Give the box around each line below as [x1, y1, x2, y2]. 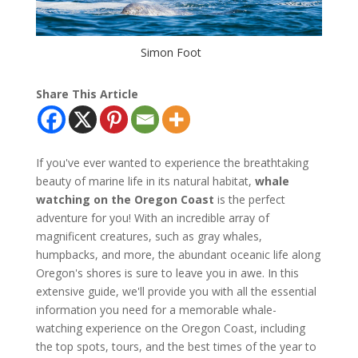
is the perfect [213, 191, 285, 207]
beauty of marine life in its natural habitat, [35, 173, 255, 189]
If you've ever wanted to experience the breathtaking [35, 154, 308, 170]
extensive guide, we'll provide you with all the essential [35, 283, 316, 299]
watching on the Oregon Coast [35, 191, 214, 207]
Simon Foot [140, 44, 201, 60]
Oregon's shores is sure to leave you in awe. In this [35, 265, 299, 280]
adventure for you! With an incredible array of [35, 209, 269, 225]
